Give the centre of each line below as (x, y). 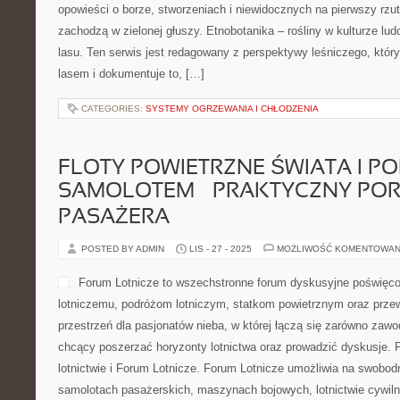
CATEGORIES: (113, 108)
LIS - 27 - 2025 (221, 249)
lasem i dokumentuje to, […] (131, 74)
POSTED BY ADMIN (124, 249)
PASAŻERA (114, 218)
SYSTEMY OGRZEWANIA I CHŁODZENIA (232, 108)
